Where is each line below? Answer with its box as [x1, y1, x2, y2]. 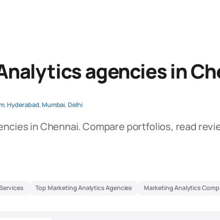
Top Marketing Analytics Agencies [35, 184, 132, 192]
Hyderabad [7, 100, 39, 109]
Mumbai [42, 100, 65, 109]
